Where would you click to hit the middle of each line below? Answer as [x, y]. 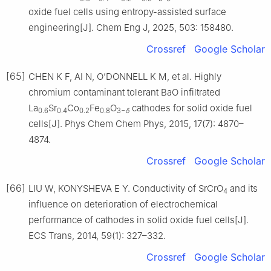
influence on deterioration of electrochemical [123, 204]
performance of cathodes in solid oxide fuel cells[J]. [139, 220]
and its [243, 189]
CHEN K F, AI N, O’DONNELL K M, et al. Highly [125, 77]
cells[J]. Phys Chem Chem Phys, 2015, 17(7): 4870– [136, 124]
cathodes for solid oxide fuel [191, 108]
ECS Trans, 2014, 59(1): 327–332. [97, 236]
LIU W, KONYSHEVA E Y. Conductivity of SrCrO [126, 189]
